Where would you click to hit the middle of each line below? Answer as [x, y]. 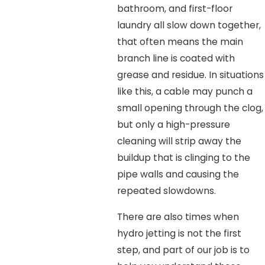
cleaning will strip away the [179, 141]
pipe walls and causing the [178, 174]
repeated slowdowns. [166, 191]
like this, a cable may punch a [185, 92]
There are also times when [178, 217]
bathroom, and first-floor [174, 9]
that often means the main [180, 42]
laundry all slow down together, [189, 25]
